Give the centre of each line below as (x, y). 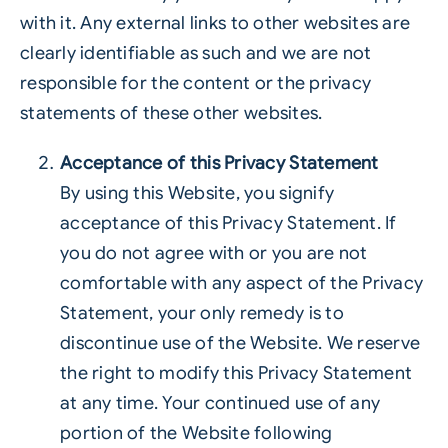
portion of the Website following (196, 433)
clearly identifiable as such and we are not (195, 53)
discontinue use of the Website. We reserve (240, 343)
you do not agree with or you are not (213, 253)
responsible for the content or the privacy (195, 83)
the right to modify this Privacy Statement (236, 373)
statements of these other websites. (171, 113)
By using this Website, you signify (197, 193)
